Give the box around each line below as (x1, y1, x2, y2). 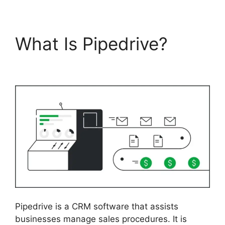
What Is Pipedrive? (15, 33, 168, 54)
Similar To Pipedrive (15, 54, 176, 75)
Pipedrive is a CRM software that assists (15, 201, 178, 212)
